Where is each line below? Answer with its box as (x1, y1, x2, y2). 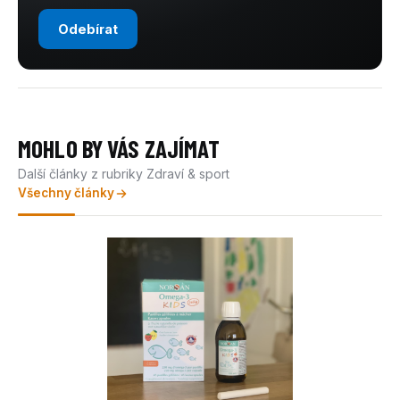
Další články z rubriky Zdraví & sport (18, 166, 229, 182)
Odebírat (58, 21, 118, 37)
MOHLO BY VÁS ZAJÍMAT (18, 134, 220, 163)
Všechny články (18, 186, 114, 201)
